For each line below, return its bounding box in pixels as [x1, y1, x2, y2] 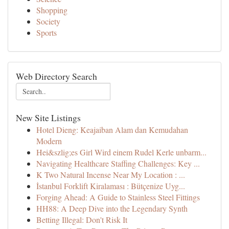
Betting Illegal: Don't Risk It [36, 214, 127, 225]
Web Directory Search [16, 70, 97, 82]
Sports [36, 27, 57, 38]
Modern [36, 135, 62, 146]
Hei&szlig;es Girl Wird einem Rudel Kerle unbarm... [36, 147, 207, 157]
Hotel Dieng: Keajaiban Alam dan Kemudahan [36, 124, 188, 135]
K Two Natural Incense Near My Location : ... [36, 169, 185, 180]
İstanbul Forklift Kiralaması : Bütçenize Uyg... [36, 180, 185, 191]
